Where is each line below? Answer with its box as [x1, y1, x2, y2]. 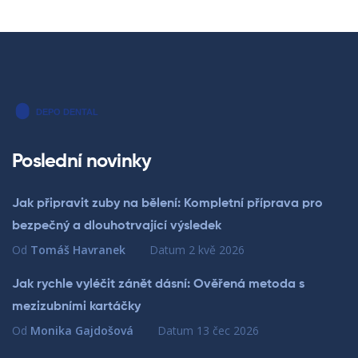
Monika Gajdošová [30, 322, 133, 338]
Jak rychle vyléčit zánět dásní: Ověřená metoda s [12, 277, 304, 291]
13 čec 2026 [197, 322, 259, 338]
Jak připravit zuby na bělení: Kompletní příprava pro [12, 197, 323, 210]
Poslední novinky [12, 151, 152, 171]
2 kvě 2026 [189, 241, 245, 257]
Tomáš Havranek [30, 241, 125, 257]
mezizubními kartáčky [12, 300, 141, 313]
